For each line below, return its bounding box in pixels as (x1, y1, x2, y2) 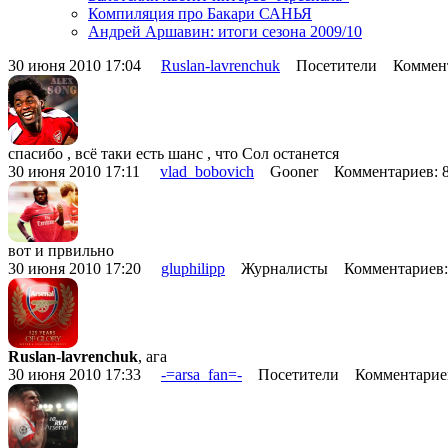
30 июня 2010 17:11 (8, 162, 160, 180)
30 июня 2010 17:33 (8, 365, 161, 383)
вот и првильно (8, 241, 114, 259)
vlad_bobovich (160, 162, 254, 180)
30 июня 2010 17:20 (8, 259, 161, 277)
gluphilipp (161, 259, 225, 277)
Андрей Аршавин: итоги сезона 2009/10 (88, 22, 362, 40)
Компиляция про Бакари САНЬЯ (88, 4, 312, 22)
